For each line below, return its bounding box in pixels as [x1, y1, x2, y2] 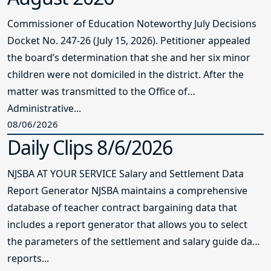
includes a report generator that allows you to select [7, 217, 247, 231]
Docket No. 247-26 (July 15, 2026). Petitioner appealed [7, 34, 250, 48]
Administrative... [7, 102, 81, 116]
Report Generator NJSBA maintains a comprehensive [7, 183, 247, 197]
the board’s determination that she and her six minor [7, 51, 250, 65]
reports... [7, 251, 49, 265]
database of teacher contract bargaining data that [7, 200, 237, 214]
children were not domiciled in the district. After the [7, 68, 244, 82]
